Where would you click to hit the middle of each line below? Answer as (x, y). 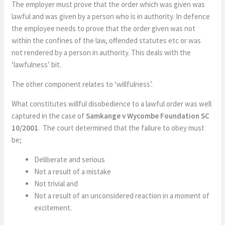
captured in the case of (49, 116)
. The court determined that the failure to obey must (122, 128)
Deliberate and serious (70, 159)
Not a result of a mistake (73, 171)
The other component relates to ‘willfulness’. (82, 84)
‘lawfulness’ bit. (37, 64)
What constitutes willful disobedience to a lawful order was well (112, 103)
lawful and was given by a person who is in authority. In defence (111, 16)
